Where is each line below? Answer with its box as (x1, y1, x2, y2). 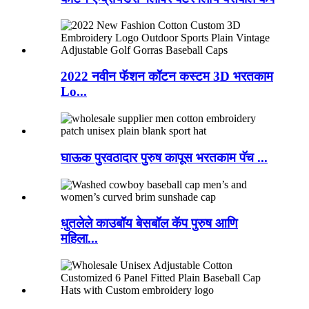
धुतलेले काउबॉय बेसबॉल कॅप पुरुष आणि (61, 216, 238, 231)
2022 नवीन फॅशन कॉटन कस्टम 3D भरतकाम (61, 69, 273, 84)
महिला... (61, 231, 98, 246)
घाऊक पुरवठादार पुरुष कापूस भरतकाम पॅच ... (61, 150, 268, 165)
